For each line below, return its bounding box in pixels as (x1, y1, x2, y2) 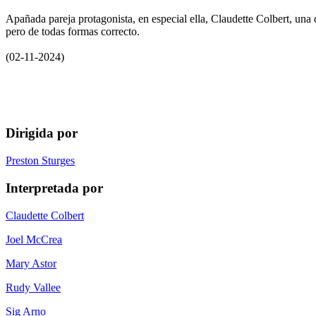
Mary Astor (6, 257, 56, 269)
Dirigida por (6, 126, 78, 141)
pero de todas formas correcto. (6, 25, 140, 37)
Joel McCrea (6, 233, 62, 245)
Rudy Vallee (6, 281, 61, 293)
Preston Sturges (6, 154, 75, 167)
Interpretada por (6, 180, 103, 195)
